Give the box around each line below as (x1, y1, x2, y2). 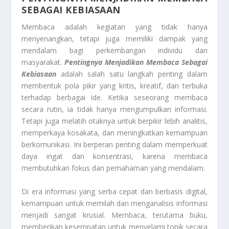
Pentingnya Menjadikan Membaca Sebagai (64, 57, 208, 67)
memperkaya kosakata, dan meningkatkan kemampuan (21, 128, 208, 138)
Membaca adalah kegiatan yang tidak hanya (21, 22, 208, 32)
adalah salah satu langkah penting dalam (56, 69, 208, 79)
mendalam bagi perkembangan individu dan (21, 45, 208, 56)
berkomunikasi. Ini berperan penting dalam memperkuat (21, 140, 208, 150)
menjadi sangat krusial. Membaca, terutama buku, (21, 210, 208, 220)
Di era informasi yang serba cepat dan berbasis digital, (21, 186, 208, 196)
